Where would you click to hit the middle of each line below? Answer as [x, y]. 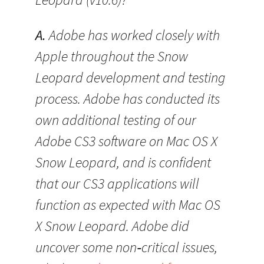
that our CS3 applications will [117, 184]
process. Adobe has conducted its [128, 99]
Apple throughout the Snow [112, 56]
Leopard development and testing [131, 77]
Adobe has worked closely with [133, 35]
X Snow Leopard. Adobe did [112, 226]
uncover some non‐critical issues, [126, 247]
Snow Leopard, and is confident [123, 162]
